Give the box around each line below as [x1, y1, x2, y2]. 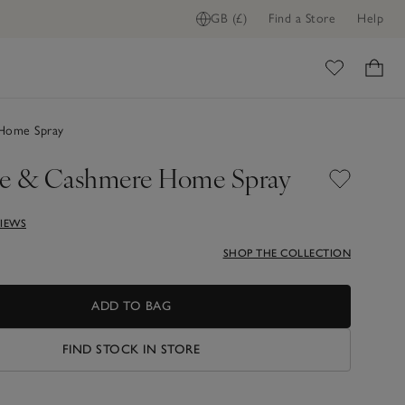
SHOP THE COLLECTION [222, 246, 351, 259]
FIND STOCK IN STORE [61, 341, 201, 357]
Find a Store [268, 11, 335, 26]
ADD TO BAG [91, 297, 171, 314]
